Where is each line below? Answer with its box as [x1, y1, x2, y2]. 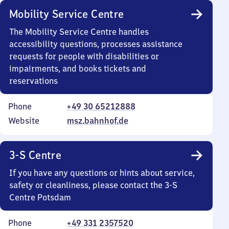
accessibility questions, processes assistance [9, 39, 182, 49]
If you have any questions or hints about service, [9, 168, 195, 178]
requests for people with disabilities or [9, 51, 159, 61]
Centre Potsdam [9, 192, 71, 202]
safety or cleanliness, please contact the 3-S [9, 180, 177, 190]
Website [8, 116, 39, 126]
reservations [9, 76, 58, 86]
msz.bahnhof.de [67, 116, 128, 126]
